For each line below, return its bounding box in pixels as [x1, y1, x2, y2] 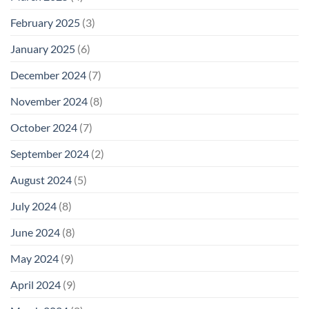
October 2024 [10, 121, 77, 134]
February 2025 [10, 16, 80, 30]
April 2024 [10, 278, 61, 292]
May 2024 [10, 252, 59, 266]
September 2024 [10, 147, 89, 161]
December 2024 [10, 68, 86, 82]
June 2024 [10, 226, 60, 239]
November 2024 [10, 94, 88, 108]
